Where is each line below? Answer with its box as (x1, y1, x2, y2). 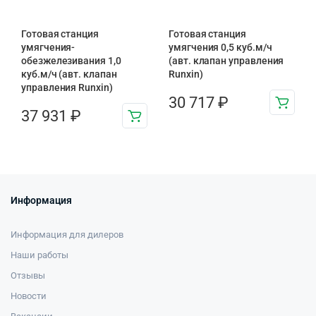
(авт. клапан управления (169, 55, 284, 66)
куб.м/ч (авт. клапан (21, 68, 117, 80)
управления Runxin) (21, 82, 113, 93)
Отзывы (11, 270, 45, 281)
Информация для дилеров (11, 229, 124, 240)
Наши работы (11, 250, 68, 260)
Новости (11, 291, 47, 301)
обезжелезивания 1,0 (21, 55, 121, 66)
